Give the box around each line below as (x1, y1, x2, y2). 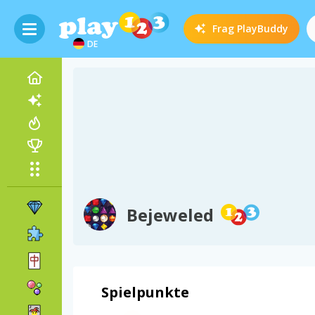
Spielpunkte (101, 283, 189, 302)
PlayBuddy (237, 22, 289, 35)
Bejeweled (127, 203, 214, 226)
